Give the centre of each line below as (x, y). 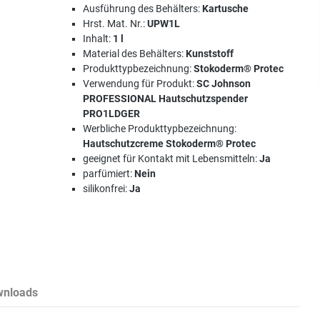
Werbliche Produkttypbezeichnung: (160, 129)
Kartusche (226, 9)
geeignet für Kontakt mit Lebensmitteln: (171, 159)
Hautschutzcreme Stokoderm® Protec (170, 144)
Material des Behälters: (135, 54)
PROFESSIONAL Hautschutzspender (166, 99)
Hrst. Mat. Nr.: (115, 24)
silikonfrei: (106, 189)
